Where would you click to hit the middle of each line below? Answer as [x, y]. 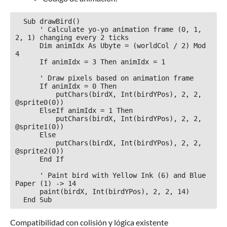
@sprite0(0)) [40, 103]
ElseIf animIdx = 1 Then [27, 111]
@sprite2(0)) [40, 151]
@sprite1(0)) [40, 127]
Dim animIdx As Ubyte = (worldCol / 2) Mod [27, 46]
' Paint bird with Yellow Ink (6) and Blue [27, 176]
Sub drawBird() [19, 22]
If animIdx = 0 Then [27, 86]
